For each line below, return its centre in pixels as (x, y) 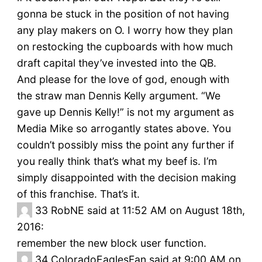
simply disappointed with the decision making (126, 178)
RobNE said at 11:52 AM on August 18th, (148, 211)
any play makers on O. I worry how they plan (125, 30)
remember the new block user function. (111, 243)
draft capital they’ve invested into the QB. (116, 63)
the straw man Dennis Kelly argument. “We (118, 96)
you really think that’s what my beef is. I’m (117, 161)
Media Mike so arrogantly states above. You (124, 129)
